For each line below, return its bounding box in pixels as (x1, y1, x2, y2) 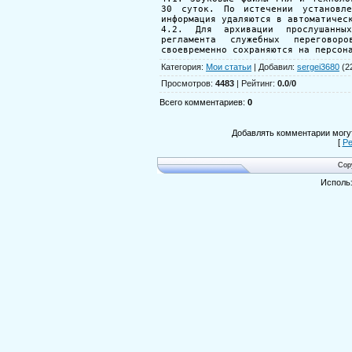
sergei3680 (297, 61, 339, 71)
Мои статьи (206, 61, 251, 71)
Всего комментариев (159, 97, 243, 107)
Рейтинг (241, 78, 273, 88)
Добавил (258, 61, 292, 71)
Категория (161, 61, 201, 71)
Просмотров (161, 78, 211, 88)
